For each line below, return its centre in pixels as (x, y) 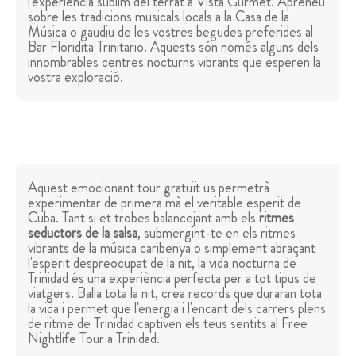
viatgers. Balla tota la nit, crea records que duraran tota (175, 294)
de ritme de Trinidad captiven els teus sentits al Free (168, 324)
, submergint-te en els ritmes (217, 233)
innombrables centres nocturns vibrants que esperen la (174, 62)
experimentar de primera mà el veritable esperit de (164, 203)
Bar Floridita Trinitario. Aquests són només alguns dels (173, 47)
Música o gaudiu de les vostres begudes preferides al (170, 32)
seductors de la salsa (83, 233)
